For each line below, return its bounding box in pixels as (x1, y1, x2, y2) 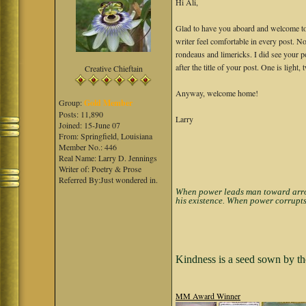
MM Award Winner (176, 290, 241, 301)
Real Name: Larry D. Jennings (59, 152, 158, 163)
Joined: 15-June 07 (59, 120, 121, 130)
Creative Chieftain (84, 63, 143, 74)
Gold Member (84, 97, 133, 109)
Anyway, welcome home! (176, 87, 259, 98)
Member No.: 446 (59, 141, 117, 152)
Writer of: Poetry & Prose (59, 163, 142, 174)
